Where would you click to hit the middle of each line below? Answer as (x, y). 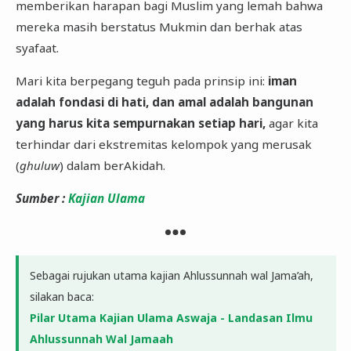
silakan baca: (62, 297)
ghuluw (39, 166)
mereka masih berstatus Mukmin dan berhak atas (159, 26)
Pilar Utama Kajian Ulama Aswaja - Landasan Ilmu (171, 318)
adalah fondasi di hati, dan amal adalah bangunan (164, 102)
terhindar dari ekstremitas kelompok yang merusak (163, 145)
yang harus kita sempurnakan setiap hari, (140, 123)
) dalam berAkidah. (112, 166)
